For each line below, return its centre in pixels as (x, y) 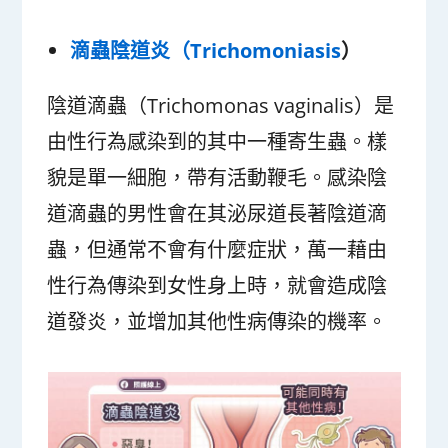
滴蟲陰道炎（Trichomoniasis (206, 50)
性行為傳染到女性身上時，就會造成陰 (217, 285)
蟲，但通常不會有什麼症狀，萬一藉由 (217, 249)
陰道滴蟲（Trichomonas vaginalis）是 (221, 105)
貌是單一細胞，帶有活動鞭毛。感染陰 (217, 177)
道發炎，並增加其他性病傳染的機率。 (217, 321)
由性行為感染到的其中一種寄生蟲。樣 (217, 141)
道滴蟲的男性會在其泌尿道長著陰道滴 (217, 213)
